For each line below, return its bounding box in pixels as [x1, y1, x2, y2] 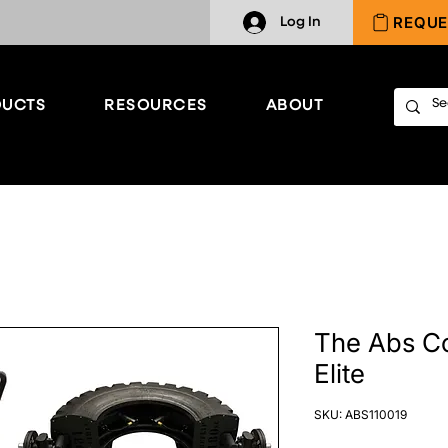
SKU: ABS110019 [314, 407, 407, 423]
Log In [279, 15, 321, 29]
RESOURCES [104, 98, 208, 113]
